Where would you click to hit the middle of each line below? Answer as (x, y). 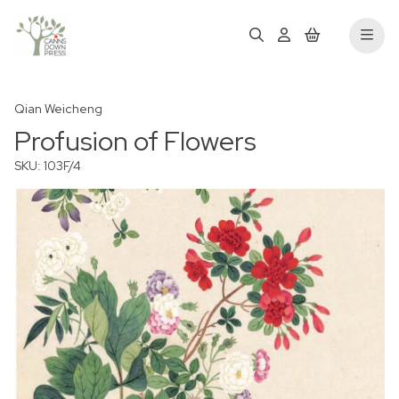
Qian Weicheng (58, 109)
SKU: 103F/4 (48, 166)
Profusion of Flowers (135, 141)
